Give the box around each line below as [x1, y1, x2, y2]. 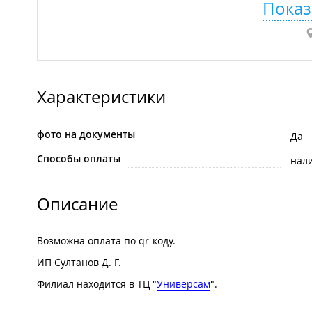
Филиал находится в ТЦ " [37, 277, 157, 291]
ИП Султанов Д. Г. [37, 256, 121, 270]
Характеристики [37, 86, 166, 109]
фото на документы [37, 127, 135, 141]
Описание [37, 193, 118, 216]
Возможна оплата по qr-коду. [37, 234, 175, 248]
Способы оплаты [37, 152, 120, 166]
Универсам [157, 277, 210, 291]
